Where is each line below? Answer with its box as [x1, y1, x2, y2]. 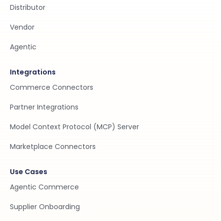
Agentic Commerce [10, 182, 79, 192]
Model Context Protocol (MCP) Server [10, 121, 139, 132]
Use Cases [10, 166, 47, 177]
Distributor [10, 2, 45, 12]
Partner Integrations [10, 102, 78, 112]
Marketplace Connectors [10, 141, 96, 151]
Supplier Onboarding [10, 201, 80, 212]
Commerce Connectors [10, 82, 93, 92]
